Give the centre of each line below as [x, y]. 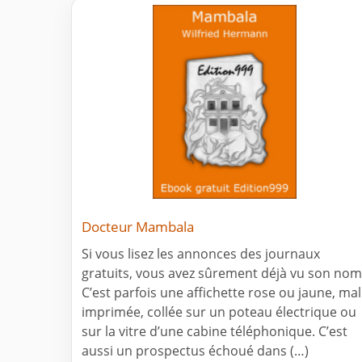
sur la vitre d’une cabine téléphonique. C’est [215, 332]
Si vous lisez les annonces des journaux [201, 254]
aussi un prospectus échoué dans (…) [195, 351]
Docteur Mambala [138, 227]
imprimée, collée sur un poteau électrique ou [219, 312]
